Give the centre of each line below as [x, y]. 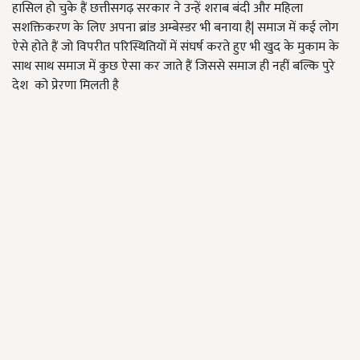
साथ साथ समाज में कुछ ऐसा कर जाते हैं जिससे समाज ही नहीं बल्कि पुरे [174, 66]
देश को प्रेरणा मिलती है [65, 86]
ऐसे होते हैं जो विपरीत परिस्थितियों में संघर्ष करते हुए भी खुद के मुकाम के [176, 47]
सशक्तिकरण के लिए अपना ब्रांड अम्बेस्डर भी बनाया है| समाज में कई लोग [175, 28]
